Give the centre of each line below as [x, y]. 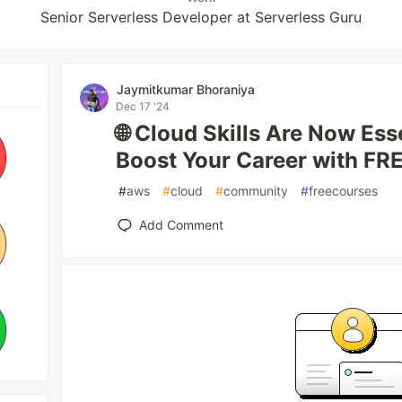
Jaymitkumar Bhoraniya [186, 89]
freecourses [344, 191]
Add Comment [182, 225]
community [256, 191]
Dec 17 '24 [143, 106]
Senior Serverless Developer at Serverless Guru [201, 17]
